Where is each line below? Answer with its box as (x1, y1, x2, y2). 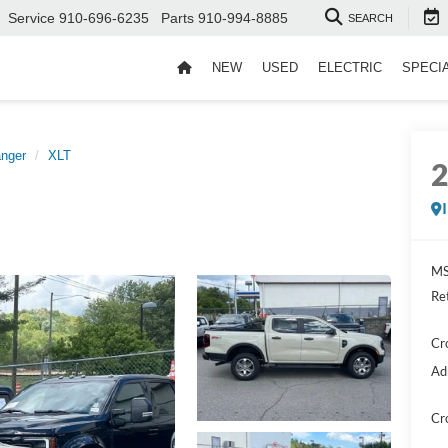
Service (8, 10, 55, 27)
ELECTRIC (318, 60, 382, 76)
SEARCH (348, 12, 393, 25)
